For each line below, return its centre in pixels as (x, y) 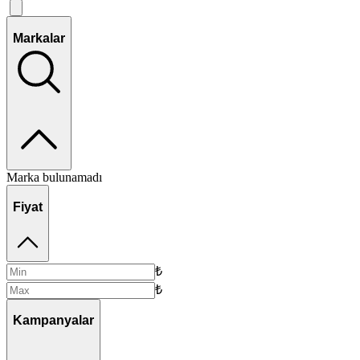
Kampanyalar (53, 321)
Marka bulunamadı (54, 178)
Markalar (39, 38)
